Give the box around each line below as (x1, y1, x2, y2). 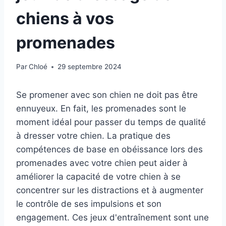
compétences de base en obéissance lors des (16, 144, 203, 155)
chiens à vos (16, 8, 114, 28)
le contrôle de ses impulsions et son (16, 199, 161, 209)
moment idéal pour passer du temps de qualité (16, 117, 206, 128)
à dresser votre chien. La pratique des (16, 131, 171, 141)
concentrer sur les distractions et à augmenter (16, 185, 203, 196)
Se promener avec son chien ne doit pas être (16, 90, 198, 100)
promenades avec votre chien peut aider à (16, 158, 188, 168)
